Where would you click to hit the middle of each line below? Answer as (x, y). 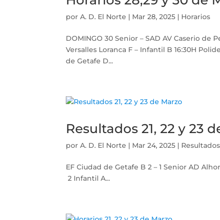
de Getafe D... (90, 61)
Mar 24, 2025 (154, 145)
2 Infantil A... (88, 178)
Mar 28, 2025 (154, 17)
